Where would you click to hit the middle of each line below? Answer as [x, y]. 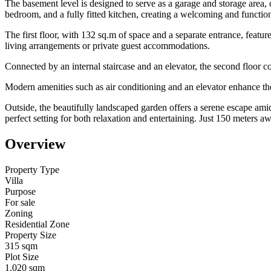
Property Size [31, 235]
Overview [35, 144]
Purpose [20, 191]
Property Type [32, 169]
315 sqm [21, 246]
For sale [20, 202]
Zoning [19, 213]
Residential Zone [37, 224]
